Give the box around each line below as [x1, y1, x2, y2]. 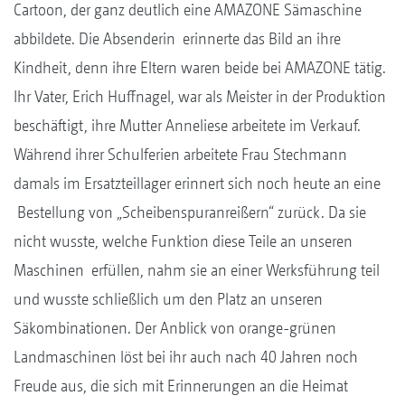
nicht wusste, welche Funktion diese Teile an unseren [14, 231, 353, 251]
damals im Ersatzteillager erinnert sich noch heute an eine [14, 174, 381, 193]
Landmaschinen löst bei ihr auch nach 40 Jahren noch [14, 347, 358, 367]
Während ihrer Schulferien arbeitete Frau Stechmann [14, 145, 347, 165]
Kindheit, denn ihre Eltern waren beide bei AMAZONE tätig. [14, 58, 386, 78]
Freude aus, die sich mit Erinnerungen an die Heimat [14, 376, 348, 396]
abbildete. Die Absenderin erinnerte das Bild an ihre [14, 29, 341, 49]
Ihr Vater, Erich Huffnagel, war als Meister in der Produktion [14, 87, 386, 107]
